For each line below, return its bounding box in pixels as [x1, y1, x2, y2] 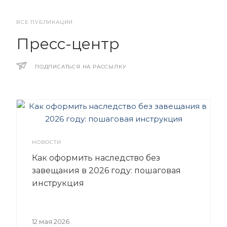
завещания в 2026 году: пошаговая [32, 165, 181, 175]
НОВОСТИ [32, 138, 61, 145]
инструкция [32, 178, 84, 188]
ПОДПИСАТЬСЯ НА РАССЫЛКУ [35, 63, 127, 70]
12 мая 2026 [32, 217, 69, 225]
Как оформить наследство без [32, 153, 160, 163]
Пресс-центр [16, 34, 120, 53]
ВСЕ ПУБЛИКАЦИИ [16, 18, 73, 25]
